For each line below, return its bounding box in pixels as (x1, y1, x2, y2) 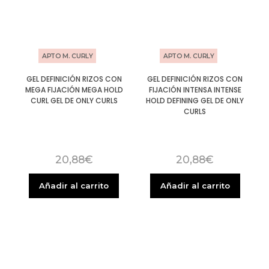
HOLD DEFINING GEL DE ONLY (146, 95, 244, 106)
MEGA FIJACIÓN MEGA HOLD (25, 85, 123, 95)
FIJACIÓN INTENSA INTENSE (148, 85, 241, 95)
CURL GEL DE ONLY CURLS (30, 95, 118, 106)
